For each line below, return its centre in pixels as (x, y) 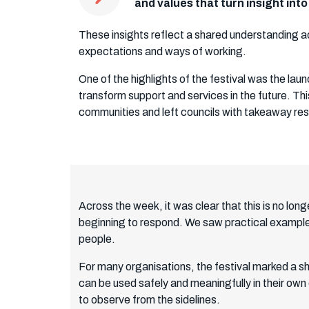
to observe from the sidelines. (149, 300)
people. (97, 239)
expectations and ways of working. (162, 52)
